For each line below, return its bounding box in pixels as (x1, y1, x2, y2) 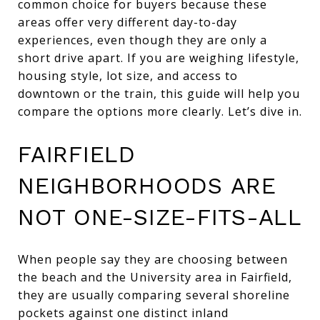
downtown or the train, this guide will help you (18, 86, 300, 101)
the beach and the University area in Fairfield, (18, 269, 292, 285)
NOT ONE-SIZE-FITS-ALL (18, 204, 302, 231)
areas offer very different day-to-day (18, 14, 237, 30)
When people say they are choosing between (18, 251, 288, 267)
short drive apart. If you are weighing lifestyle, (18, 50, 299, 66)
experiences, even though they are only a (18, 32, 267, 48)
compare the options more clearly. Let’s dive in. (18, 104, 302, 119)
